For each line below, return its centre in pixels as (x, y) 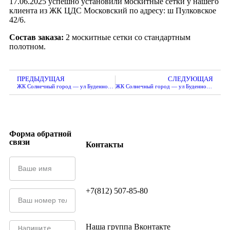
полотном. (27, 46)
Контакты (104, 145)
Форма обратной (40, 134)
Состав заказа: (36, 37)
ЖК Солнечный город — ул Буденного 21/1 (209, 86)
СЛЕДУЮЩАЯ (190, 79)
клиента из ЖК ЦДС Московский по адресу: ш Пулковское (113, 11)
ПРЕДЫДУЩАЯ (41, 79)
